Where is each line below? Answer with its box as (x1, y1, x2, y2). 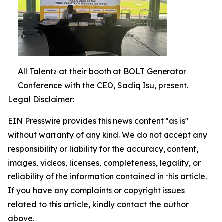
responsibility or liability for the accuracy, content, (8, 144, 198, 154)
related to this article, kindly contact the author (8, 199, 189, 209)
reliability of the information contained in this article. (8, 171, 207, 181)
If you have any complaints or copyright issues (8, 185, 185, 195)
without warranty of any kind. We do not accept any (8, 130, 207, 140)
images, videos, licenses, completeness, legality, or (8, 158, 201, 167)
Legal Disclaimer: (8, 94, 74, 104)
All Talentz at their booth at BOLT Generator (18, 66, 186, 76)
